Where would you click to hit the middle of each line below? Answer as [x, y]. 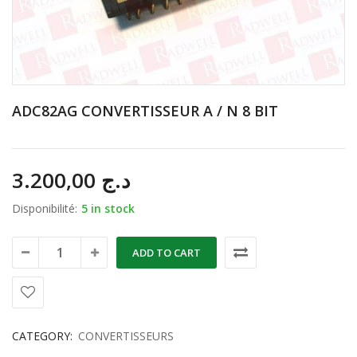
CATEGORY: [42, 336]
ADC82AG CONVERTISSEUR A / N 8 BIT [145, 111]
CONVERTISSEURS [126, 336]
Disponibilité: [45, 208]
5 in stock [108, 208]
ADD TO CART [167, 253]
